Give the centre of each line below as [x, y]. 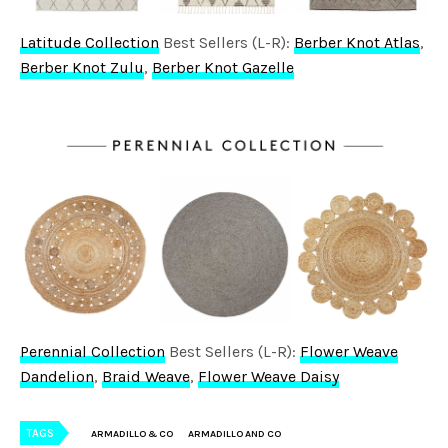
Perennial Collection [93, 352]
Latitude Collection [90, 42]
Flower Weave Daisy [269, 377]
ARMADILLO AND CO [234, 434]
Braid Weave [146, 377]
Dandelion [57, 377]
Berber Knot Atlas [357, 42]
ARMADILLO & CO [132, 434]
